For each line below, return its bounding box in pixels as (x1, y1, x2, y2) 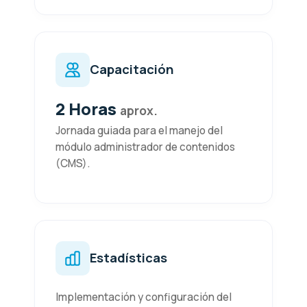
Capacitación (90, 60, 173, 79)
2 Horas (56, 97, 120, 120)
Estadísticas (90, 249, 167, 267)
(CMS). (56, 156, 90, 171)
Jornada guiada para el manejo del (56, 123, 223, 138)
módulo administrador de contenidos (56, 139, 235, 154)
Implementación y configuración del (56, 289, 232, 304)
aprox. (120, 101, 158, 119)
